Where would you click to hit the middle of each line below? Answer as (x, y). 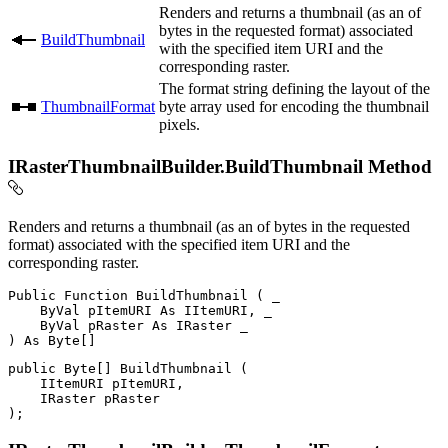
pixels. (179, 124)
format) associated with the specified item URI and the (179, 245)
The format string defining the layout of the (294, 88)
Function (96, 296)
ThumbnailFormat (98, 106)
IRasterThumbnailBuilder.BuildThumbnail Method (220, 166)
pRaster (116, 326)
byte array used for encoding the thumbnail (294, 106)
